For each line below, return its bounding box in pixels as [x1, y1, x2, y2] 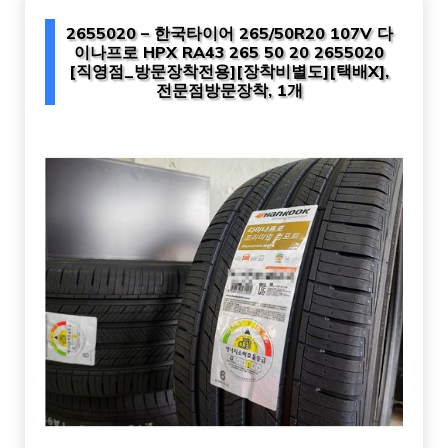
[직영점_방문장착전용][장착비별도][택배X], [69, 60, 389, 81]
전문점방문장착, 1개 [155, 79, 303, 100]
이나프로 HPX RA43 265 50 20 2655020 [74, 41, 384, 62]
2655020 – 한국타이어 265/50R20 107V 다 [65, 22, 393, 43]
